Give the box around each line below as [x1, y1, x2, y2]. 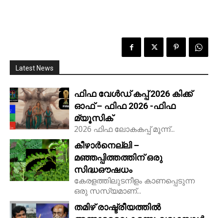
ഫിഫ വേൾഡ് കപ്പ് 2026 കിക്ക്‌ [74, 89, 193, 99]
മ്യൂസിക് [74, 113, 113, 124]
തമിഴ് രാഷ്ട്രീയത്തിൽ [74, 202, 161, 213]
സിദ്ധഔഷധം [74, 164, 133, 175]
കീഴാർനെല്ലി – [74, 140, 140, 151]
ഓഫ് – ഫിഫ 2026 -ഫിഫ [74, 101, 176, 111]
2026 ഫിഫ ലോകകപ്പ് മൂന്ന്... [74, 124, 175, 135]
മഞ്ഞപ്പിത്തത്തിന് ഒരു [74, 152, 163, 163]
